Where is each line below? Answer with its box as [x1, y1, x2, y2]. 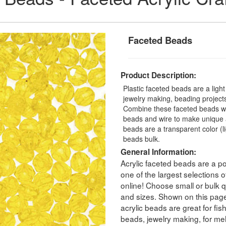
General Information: [121, 146, 196, 157]
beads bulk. [123, 133, 160, 144]
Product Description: [121, 69, 196, 81]
